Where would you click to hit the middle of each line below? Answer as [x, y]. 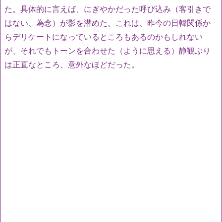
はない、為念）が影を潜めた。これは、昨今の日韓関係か [108, 23]
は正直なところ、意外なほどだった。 [72, 64]
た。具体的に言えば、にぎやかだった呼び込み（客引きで [108, 9]
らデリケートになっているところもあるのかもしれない [104, 36]
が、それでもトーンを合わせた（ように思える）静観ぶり [108, 50]
